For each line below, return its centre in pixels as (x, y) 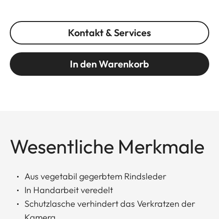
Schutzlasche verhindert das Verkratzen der (110, 204)
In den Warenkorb (109, 64)
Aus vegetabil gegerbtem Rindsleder (95, 176)
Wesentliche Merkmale (107, 146)
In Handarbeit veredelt (69, 190)
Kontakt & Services (109, 33)
